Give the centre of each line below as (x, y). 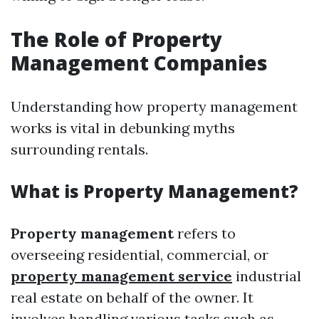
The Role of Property (116, 39)
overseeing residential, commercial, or (140, 255)
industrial (267, 276)
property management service (121, 276)
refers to (205, 233)
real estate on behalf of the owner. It (132, 297)
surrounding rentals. (79, 149)
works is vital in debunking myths (123, 128)
